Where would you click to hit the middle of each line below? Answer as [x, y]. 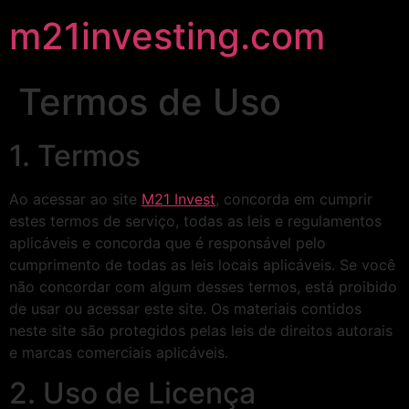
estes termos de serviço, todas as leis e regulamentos [195, 221]
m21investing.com [167, 36]
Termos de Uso [150, 102]
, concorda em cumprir [294, 199]
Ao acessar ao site [75, 199]
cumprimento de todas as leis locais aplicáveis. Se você [202, 265]
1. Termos [75, 156]
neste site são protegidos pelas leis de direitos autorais [201, 330]
